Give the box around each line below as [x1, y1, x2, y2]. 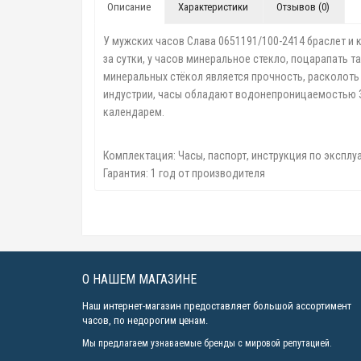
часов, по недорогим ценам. [82, 313, 208, 326]
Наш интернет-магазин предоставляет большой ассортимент [82, 299, 351, 312]
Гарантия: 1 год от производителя [103, 166, 265, 180]
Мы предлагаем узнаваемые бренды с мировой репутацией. [82, 337, 332, 349]
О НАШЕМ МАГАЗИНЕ [82, 271, 197, 287]
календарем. [103, 105, 164, 118]
